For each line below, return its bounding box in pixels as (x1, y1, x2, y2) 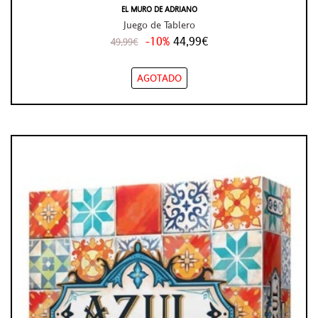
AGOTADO (136, 70, 182, 85)
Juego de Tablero (123, 18, 195, 33)
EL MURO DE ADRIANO (121, 4, 197, 16)
